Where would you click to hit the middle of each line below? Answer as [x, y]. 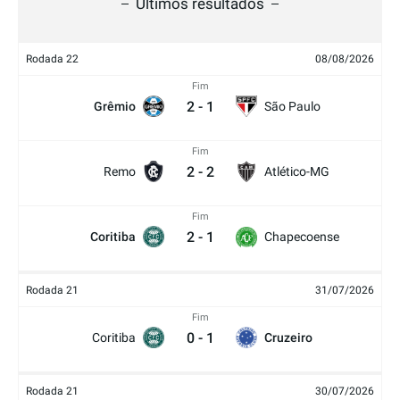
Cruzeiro [288, 338]
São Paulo [292, 107]
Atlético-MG [297, 172]
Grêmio [115, 107]
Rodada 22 [52, 59]
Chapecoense [302, 237]
